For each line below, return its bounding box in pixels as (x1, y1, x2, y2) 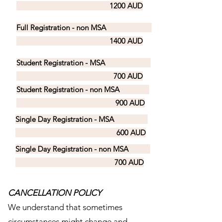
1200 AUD (16, 1, 143, 10)
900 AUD (16, 98, 145, 108)
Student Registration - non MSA (16, 85, 149, 94)
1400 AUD (16, 36, 143, 46)
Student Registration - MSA (16, 58, 151, 67)
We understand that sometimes (8, 202, 122, 212)
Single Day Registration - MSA (15, 114, 148, 124)
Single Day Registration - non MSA (15, 144, 150, 154)
